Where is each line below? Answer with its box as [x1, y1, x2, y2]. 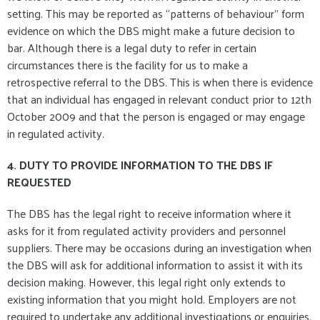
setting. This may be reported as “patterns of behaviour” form [7, 3, 304, 24]
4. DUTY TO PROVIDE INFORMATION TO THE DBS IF [7, 154, 273, 176]
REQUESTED [7, 171, 71, 193]
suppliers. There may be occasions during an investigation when [7, 237, 311, 259]
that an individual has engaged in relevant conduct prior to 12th [7, 89, 311, 110]
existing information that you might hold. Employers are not [7, 289, 296, 310]
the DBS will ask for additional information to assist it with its [7, 254, 303, 276]
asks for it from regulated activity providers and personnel [7, 220, 286, 241]
